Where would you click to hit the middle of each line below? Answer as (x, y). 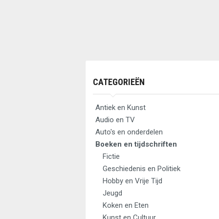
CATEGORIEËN (119, 82)
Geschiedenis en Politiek (142, 169)
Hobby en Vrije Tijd (132, 181)
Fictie (111, 156)
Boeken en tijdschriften (136, 144)
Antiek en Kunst (120, 108)
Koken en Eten (126, 205)
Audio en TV (115, 120)
